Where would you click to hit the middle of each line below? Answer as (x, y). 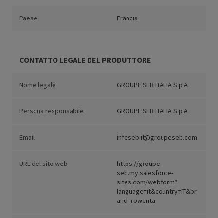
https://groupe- (139, 164)
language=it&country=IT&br (157, 191)
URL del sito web (44, 164)
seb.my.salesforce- (145, 173)
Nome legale (38, 85)
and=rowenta (136, 201)
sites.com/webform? (147, 182)
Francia (127, 18)
